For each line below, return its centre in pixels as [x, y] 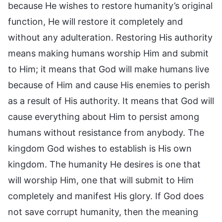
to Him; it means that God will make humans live [109, 69]
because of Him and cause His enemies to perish [109, 85]
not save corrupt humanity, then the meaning [103, 212]
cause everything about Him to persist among [104, 116]
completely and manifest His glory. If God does [106, 196]
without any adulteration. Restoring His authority [110, 37]
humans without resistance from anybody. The [106, 132]
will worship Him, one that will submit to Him [101, 180]
